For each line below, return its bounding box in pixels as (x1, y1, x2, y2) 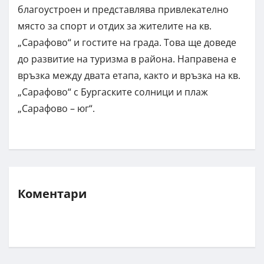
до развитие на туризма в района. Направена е (18, 52, 236, 66)
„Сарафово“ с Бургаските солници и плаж (18, 85, 208, 99)
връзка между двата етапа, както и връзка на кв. (18, 69, 240, 82)
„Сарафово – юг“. (18, 102, 95, 115)
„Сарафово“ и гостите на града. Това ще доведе (18, 36, 236, 49)
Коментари (18, 186, 87, 202)
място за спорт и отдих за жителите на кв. (18, 19, 212, 33)
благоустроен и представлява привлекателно (18, 3, 229, 16)
